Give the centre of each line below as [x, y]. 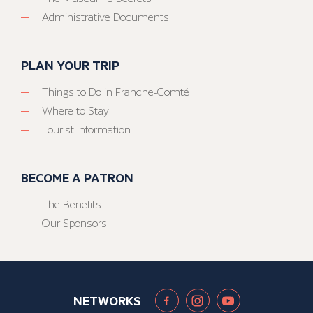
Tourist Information [86, 130]
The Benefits [72, 205]
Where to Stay [75, 111]
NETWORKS [107, 301]
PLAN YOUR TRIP [70, 65]
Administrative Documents [105, 17]
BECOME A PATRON [77, 178]
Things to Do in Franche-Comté [116, 92]
